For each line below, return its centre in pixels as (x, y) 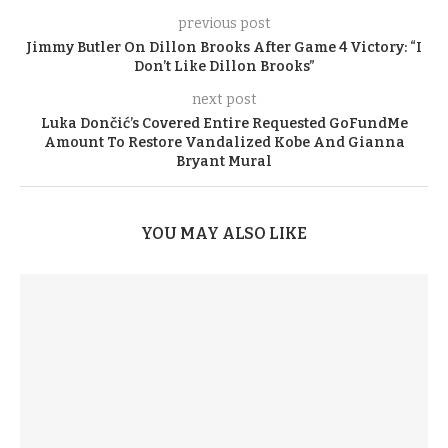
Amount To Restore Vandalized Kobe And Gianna (224, 142)
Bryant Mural (224, 161)
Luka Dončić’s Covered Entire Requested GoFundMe (224, 123)
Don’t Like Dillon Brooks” (224, 66)
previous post (224, 23)
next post (224, 99)
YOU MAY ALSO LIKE (224, 233)
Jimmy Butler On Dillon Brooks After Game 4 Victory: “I (224, 47)
